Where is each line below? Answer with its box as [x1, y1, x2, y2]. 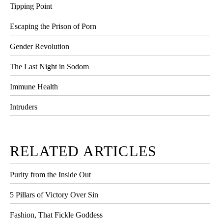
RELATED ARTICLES [10, 143, 157, 160]
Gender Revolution [10, 42, 69, 51]
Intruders [10, 103, 37, 111]
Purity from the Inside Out [10, 170, 91, 179]
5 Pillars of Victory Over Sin [10, 191, 98, 199]
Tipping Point [10, 2, 52, 11]
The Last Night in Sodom [10, 62, 89, 71]
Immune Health [10, 82, 58, 91]
